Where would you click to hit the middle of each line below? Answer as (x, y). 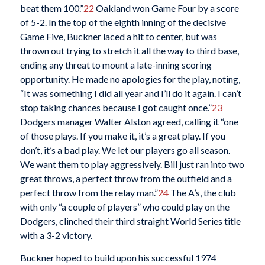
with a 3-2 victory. (56, 235)
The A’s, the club (202, 193)
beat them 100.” (51, 8)
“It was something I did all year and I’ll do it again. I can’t (130, 93)
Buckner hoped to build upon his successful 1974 (118, 257)
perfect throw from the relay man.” (89, 193)
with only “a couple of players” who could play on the (125, 207)
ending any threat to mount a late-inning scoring (116, 65)
